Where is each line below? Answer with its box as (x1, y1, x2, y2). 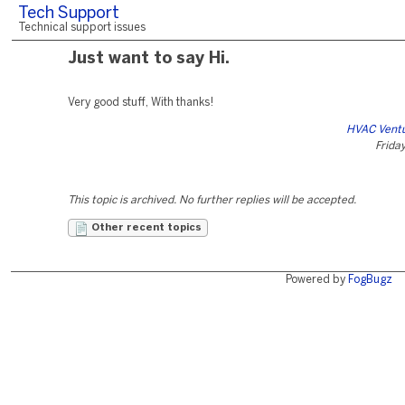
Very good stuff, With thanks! (68, 98, 213, 108)
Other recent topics (89, 223, 202, 232)
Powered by (285, 275, 348, 285)
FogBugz (347, 275, 392, 285)
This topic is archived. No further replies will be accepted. (68, 195, 356, 205)
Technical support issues (18, 23, 146, 33)
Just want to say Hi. (68, 52, 230, 67)
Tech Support (18, 6, 119, 22)
